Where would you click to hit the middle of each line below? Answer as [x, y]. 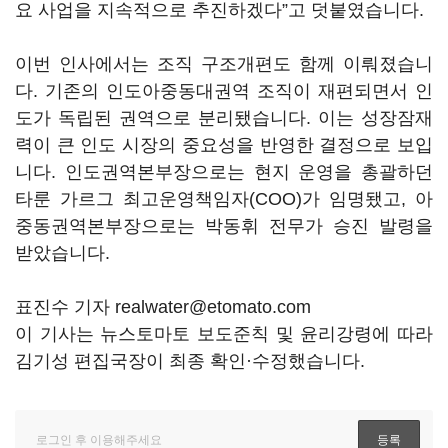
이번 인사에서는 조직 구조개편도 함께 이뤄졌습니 [224, 64]
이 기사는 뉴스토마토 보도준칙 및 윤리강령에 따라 [224, 334]
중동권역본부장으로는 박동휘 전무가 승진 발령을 [224, 226]
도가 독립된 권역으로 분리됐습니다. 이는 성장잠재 [224, 118]
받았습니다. [62, 253]
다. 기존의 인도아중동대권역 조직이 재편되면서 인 [224, 91]
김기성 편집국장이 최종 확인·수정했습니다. [190, 361]
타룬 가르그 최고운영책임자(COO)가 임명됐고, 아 [224, 199]
